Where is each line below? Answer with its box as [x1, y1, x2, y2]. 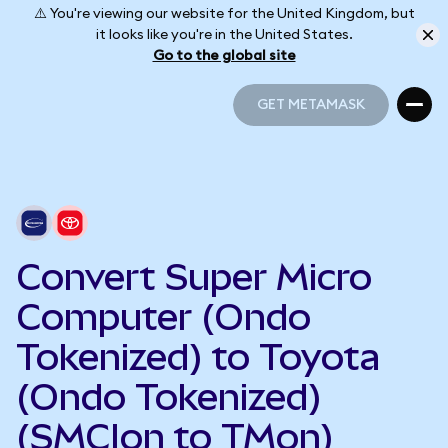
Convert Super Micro [16, 256, 372, 298]
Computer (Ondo [16, 296, 311, 338]
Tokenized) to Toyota [16, 336, 380, 378]
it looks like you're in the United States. [95, 27, 353, 42]
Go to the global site [152, 48, 296, 63]
